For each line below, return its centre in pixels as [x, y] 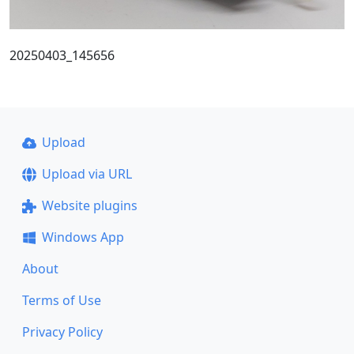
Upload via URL [87, 174]
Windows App [83, 237]
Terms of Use [62, 301]
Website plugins [89, 206]
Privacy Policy [62, 332]
